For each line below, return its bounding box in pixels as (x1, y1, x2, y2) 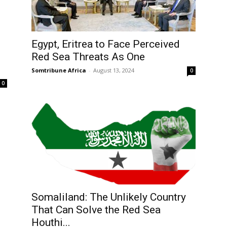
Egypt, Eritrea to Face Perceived (31, 38, 180, 50)
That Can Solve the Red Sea (31, 204, 161, 216)
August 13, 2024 (93, 66, 134, 74)
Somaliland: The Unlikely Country (31, 191, 186, 203)
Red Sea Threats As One (31, 51, 145, 63)
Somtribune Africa (31, 66, 86, 74)
